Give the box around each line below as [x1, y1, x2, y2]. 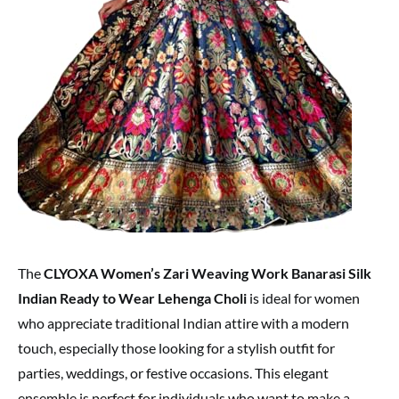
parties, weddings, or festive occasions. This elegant [18, 363, 329, 381]
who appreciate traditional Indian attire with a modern [18, 313, 349, 331]
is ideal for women [247, 289, 360, 306]
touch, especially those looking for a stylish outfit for [18, 338, 335, 356]
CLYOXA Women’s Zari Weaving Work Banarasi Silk [44, 264, 371, 281]
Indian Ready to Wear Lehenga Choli [18, 289, 247, 306]
